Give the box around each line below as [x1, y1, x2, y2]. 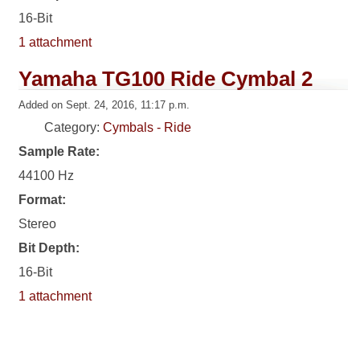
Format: [18, 193, 67, 207]
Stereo [18, 217, 57, 231]
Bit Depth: [18, 241, 80, 256]
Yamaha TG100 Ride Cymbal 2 [18, 67, 313, 92]
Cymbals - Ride [103, 121, 192, 135]
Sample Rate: [18, 145, 100, 159]
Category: [44, 121, 104, 135]
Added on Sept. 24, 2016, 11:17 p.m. [18, 99, 190, 112]
